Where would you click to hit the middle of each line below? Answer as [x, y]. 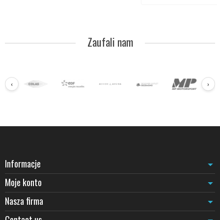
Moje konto [23, 182]
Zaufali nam [110, 42]
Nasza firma [24, 200]
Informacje [23, 163]
